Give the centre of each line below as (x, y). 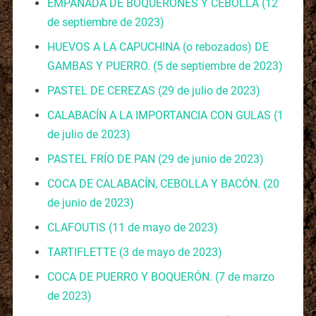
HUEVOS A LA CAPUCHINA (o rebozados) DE (158, 47)
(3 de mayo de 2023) (170, 252)
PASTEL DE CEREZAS (102, 90)
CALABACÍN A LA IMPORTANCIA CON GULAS (160, 115)
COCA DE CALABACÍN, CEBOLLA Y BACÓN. (155, 183)
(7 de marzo (244, 276)
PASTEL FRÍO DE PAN (102, 159)
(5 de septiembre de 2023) (218, 66)
